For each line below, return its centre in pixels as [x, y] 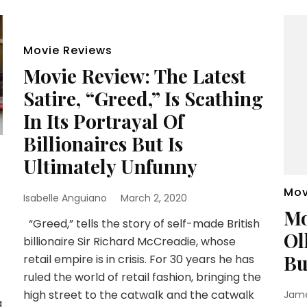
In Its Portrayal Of [103, 121]
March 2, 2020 [153, 198]
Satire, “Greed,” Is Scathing [143, 98]
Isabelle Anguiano [65, 198]
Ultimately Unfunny [110, 166]
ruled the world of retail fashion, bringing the [142, 277]
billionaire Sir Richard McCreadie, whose [129, 242]
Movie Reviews [67, 50]
